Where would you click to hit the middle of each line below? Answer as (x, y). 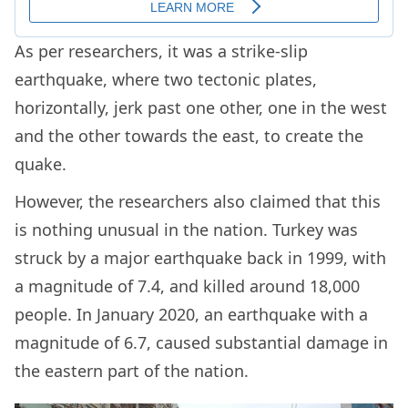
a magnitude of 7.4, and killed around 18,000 (187, 286)
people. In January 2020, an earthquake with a (191, 314)
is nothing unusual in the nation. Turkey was (186, 229)
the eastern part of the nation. (134, 370)
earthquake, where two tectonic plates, (166, 79)
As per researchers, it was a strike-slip (161, 51)
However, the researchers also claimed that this (198, 201)
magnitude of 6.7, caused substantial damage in (201, 342)
